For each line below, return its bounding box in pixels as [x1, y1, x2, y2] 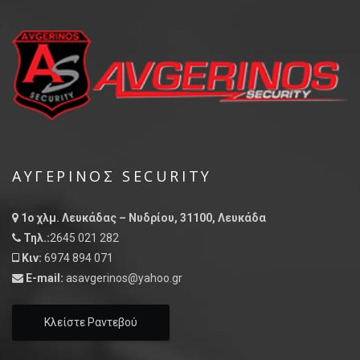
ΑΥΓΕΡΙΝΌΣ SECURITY [12, 166, 212, 186]
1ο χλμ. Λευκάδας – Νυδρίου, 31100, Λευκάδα [18, 211, 266, 224]
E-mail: [23, 271, 66, 284]
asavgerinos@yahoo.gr [66, 271, 182, 284]
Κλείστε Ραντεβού [44, 315, 137, 329]
